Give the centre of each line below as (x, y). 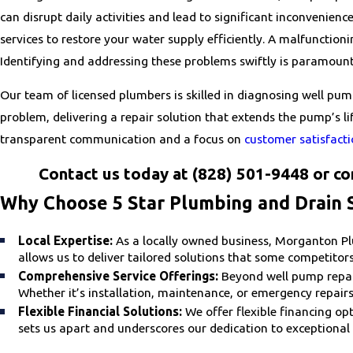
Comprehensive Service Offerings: (119, 276)
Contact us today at (115, 173)
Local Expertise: (66, 241)
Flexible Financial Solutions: (100, 312)
